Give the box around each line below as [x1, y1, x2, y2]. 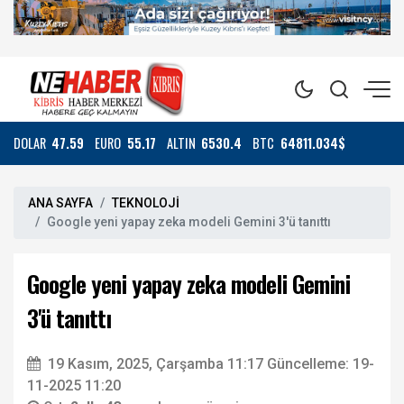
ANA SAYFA [28, 196, 93, 210]
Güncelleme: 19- [267, 355, 374, 372]
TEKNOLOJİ [112, 196, 179, 210]
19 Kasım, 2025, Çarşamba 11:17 [48, 355, 263, 372]
